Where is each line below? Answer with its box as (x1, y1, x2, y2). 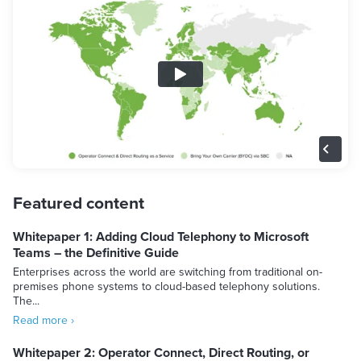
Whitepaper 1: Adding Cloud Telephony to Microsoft (13, 226, 309, 246)
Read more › (13, 311, 74, 329)
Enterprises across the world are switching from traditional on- (13, 263, 322, 280)
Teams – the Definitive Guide (13, 243, 179, 262)
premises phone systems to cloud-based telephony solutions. (13, 277, 320, 295)
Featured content (13, 189, 144, 215)
